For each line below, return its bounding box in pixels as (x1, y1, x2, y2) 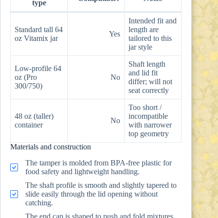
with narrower (128, 121, 172, 129)
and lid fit (128, 69, 158, 77)
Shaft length (128, 60, 165, 69)
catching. (25, 199, 53, 207)
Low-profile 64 (15, 64, 61, 73)
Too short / (128, 103, 162, 112)
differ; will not (128, 77, 172, 86)
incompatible (128, 112, 168, 121)
